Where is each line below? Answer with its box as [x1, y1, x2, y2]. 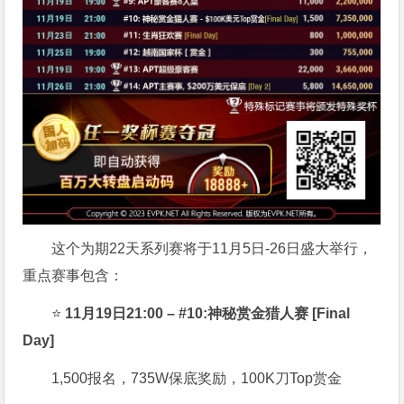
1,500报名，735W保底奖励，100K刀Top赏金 [51, 371, 343, 387]
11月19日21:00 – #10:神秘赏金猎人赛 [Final [65, 306, 351, 322]
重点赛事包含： [23, 268, 124, 284]
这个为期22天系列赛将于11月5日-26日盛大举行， [51, 241, 373, 257]
